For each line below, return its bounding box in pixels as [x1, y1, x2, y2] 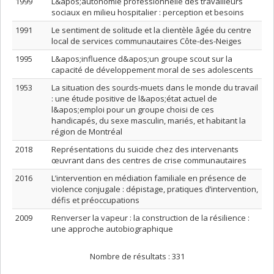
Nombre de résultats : [89, 251, 170, 262]
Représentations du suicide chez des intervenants [51, 144, 239, 155]
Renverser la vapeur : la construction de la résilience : [51, 212, 250, 223]
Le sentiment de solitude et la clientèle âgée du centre [51, 24, 251, 35]
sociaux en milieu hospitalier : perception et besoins [51, 7, 244, 18]
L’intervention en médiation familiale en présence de [51, 172, 246, 183]
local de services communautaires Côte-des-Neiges [51, 35, 242, 46]
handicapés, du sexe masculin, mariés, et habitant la [51, 115, 246, 126]
